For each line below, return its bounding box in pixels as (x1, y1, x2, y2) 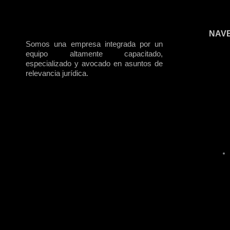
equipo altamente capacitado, (26, 49, 163, 59)
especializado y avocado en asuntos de (26, 59, 163, 68)
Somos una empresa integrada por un (26, 40, 163, 49)
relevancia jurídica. (26, 69, 88, 78)
